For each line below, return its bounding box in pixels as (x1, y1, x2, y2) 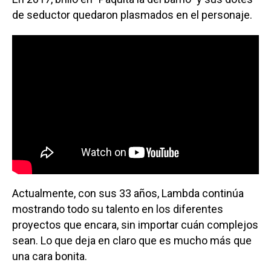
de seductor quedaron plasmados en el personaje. (12, 8, 252, 21)
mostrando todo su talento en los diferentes (12, 203, 223, 216)
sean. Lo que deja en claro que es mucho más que (12, 234, 252, 247)
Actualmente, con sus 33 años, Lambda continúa (12, 187, 244, 200)
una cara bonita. (12, 250, 87, 263)
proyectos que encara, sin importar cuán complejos (12, 218, 258, 232)
